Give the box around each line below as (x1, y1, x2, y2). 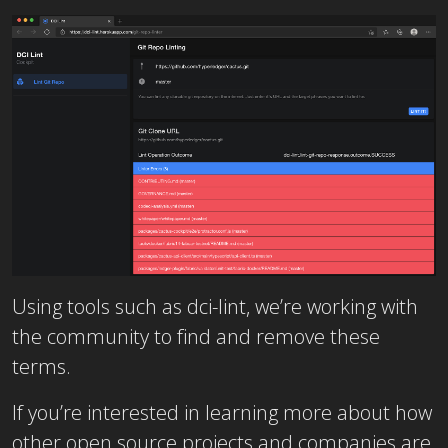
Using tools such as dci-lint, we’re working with (12, 293, 418, 321)
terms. (12, 353, 71, 381)
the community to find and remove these (12, 323, 380, 351)
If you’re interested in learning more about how (12, 399, 432, 427)
